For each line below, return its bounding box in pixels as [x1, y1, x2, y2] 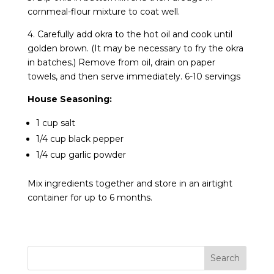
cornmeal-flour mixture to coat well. [27, 6, 180, 17]
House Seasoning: [27, 93, 112, 105]
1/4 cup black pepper [35, 133, 124, 144]
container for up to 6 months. [27, 191, 152, 203]
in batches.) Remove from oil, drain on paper [27, 56, 215, 68]
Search [210, 252, 240, 264]
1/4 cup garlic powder [35, 149, 126, 160]
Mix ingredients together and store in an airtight [27, 177, 232, 189]
